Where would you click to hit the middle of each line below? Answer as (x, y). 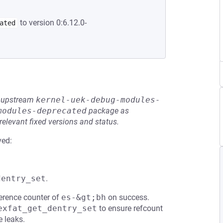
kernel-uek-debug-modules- (98, 100)
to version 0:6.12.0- (52, 23)
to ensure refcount (130, 208)
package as (108, 111)
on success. (128, 197)
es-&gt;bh (84, 197)
